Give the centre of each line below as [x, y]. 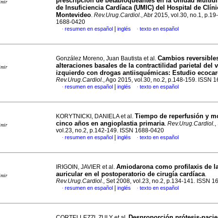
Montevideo [73, 15]
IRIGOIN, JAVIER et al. [86, 167]
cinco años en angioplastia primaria [110, 123]
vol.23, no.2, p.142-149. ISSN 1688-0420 [110, 130]
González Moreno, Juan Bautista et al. [107, 58]
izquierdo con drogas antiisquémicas [112, 73]
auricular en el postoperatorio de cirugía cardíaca [130, 174]
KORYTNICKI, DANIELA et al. [95, 116]
